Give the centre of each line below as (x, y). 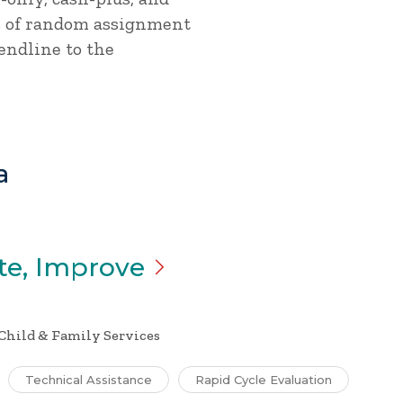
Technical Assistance (89, 380)
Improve (90, 267)
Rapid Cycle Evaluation (264, 380)
